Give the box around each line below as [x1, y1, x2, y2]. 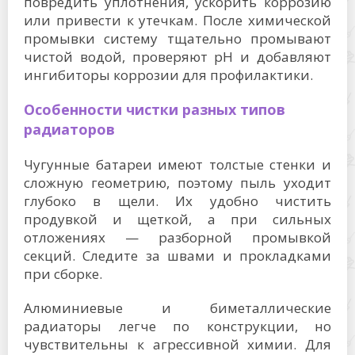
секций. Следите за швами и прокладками [24, 246, 331, 265]
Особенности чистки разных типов [24, 100, 285, 119]
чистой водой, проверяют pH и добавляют [24, 48, 331, 66]
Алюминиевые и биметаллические [24, 299, 331, 317]
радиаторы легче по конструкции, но [24, 317, 331, 335]
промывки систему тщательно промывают [24, 29, 331, 48]
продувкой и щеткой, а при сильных [24, 210, 331, 228]
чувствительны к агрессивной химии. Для [24, 335, 331, 353]
